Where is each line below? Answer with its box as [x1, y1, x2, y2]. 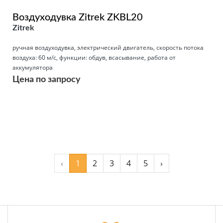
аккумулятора [12, 63, 53, 72]
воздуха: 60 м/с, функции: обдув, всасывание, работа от [12, 53, 176, 62]
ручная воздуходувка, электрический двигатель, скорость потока [12, 43, 204, 52]
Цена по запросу [12, 75, 81, 84]
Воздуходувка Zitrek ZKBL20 [12, 12, 143, 22]
